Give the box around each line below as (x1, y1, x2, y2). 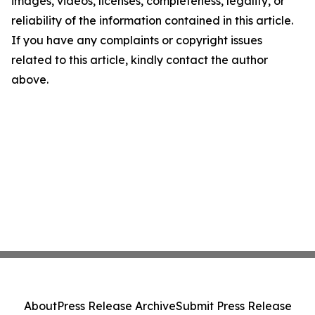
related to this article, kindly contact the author (11, 53, 268, 67)
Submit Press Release (175, 299, 292, 313)
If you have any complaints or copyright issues (11, 33, 262, 47)
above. (11, 72, 49, 86)
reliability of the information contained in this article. (11, 13, 293, 27)
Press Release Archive (56, 299, 176, 313)
